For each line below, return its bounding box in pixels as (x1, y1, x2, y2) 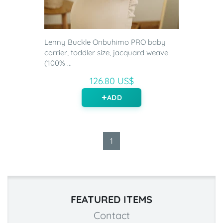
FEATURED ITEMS (71, 193, 152, 206)
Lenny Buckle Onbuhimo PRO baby (44, 37, 166, 47)
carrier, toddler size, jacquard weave (44, 48, 168, 58)
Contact (93, 209, 130, 222)
